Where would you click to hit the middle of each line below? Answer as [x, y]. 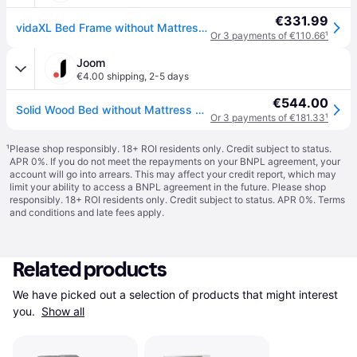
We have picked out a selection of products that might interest [175, 294]
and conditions [42, 212]
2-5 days [169, 76]
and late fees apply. [120, 212]
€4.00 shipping [110, 76]
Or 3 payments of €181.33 [268, 118]
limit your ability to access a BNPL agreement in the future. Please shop [168, 187]
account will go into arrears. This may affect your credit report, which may [173, 174]
